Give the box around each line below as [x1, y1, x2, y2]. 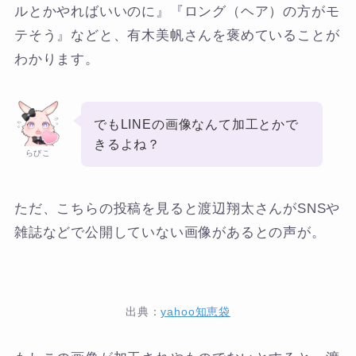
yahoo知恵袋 [161, 305, 230, 318]
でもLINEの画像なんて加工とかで [94, 117, 299, 132]
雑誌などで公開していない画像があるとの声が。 [14, 225, 326, 241]
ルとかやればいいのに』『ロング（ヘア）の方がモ [14, 4, 340, 20]
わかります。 [14, 52, 99, 68]
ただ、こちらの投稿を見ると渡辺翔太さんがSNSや [14, 201, 341, 217]
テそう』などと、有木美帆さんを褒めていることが [14, 28, 340, 44]
